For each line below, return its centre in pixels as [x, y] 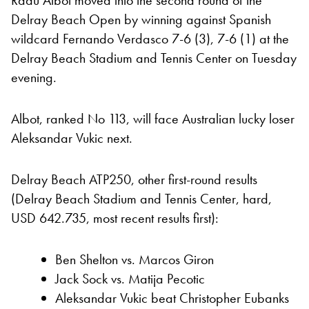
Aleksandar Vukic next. [72, 138]
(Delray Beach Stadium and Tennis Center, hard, [141, 199]
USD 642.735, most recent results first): [115, 218]
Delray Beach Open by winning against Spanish [141, 20]
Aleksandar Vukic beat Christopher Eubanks [172, 298]
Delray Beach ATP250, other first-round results [134, 180]
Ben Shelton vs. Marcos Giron [134, 260]
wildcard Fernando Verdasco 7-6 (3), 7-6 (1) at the [150, 39]
